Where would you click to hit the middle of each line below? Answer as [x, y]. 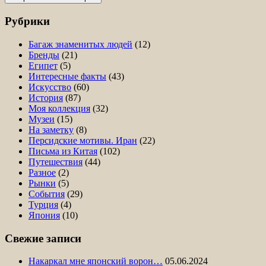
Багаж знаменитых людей [80, 44]
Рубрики [27, 21]
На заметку [51, 129]
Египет [43, 65]
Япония [44, 215]
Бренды [44, 55]
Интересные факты [67, 76]
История [46, 97]
